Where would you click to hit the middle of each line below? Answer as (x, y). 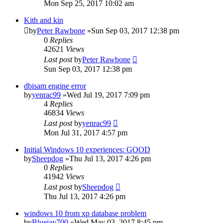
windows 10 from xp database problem (85, 213)
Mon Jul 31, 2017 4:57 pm (86, 132)
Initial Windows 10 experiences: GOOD (87, 149)
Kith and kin (44, 20)
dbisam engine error (55, 86)
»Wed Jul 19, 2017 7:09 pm (105, 95)
